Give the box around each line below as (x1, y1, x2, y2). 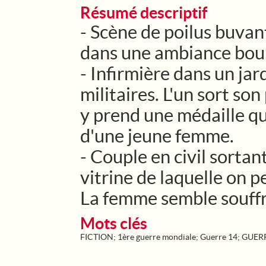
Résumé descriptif (80, 4, 207, 21)
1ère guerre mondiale (118, 232, 196, 242)
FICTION (80, 232, 113, 242)
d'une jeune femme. (80, 125, 234, 146)
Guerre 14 (200, 232, 237, 242)
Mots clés (80, 214, 147, 232)
